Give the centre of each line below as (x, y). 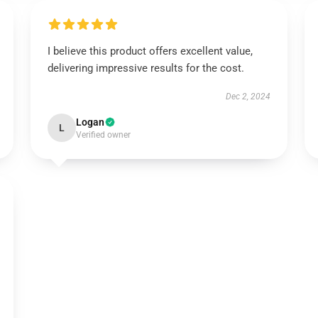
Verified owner (103, 135)
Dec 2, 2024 (248, 97)
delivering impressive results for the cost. (146, 68)
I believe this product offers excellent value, (150, 51)
